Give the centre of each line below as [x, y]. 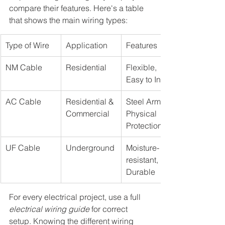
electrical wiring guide [49, 209]
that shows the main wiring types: [68, 20]
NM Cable [24, 68]
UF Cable [23, 148]
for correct [109, 209]
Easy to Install [151, 80]
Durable [141, 172]
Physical [142, 114]
